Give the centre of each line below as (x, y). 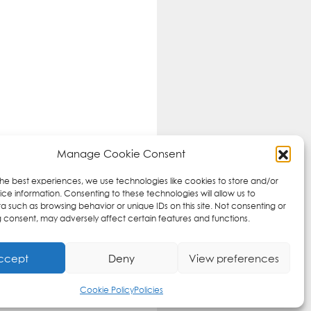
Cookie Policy (107, 290)
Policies (148, 290)
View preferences (234, 258)
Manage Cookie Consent (121, 153)
